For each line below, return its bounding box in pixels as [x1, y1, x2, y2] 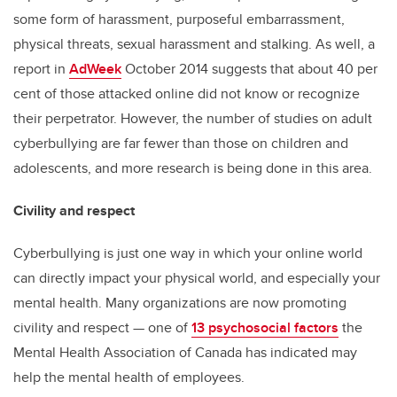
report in [13, 58, 69, 80]
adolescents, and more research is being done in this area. [13, 158, 372, 179]
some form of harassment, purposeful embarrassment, [13, 9, 345, 30]
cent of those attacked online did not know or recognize [13, 83, 360, 105]
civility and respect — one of [13, 317, 191, 339]
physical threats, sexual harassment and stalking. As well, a [13, 34, 375, 55]
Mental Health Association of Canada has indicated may [13, 342, 357, 363]
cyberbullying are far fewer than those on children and [13, 133, 348, 154]
